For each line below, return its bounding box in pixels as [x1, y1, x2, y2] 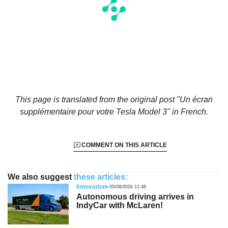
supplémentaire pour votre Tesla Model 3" [20, 107, 170, 117]
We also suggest [8, 173, 72, 182]
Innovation [76, 183, 106, 191]
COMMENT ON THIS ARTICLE [81, 141, 167, 149]
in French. [170, 107, 208, 117]
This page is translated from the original [15, 95, 159, 104]
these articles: [74, 173, 128, 182]
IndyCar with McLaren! [76, 201, 163, 210]
